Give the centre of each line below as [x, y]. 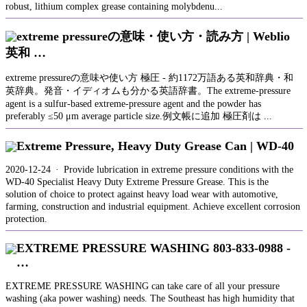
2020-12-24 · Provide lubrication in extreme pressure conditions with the [149, 170]
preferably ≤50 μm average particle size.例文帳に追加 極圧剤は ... [139, 116]
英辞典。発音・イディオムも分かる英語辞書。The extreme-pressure [148, 91]
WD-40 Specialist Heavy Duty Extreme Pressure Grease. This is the [137, 182]
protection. [26, 219]
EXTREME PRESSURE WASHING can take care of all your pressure [143, 286]
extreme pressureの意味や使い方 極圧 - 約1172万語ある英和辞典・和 [149, 78]
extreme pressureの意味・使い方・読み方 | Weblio [153, 37]
